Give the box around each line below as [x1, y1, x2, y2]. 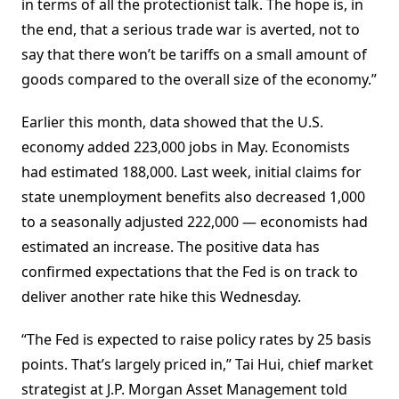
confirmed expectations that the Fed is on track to [21, 262, 358, 282]
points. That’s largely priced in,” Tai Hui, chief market [21, 354, 373, 375]
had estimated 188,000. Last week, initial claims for [21, 162, 362, 183]
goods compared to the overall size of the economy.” [21, 69, 377, 90]
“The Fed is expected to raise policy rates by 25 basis [21, 330, 371, 350]
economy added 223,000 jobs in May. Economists [21, 137, 350, 158]
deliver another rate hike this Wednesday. [21, 287, 301, 307]
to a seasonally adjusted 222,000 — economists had [21, 212, 368, 232]
